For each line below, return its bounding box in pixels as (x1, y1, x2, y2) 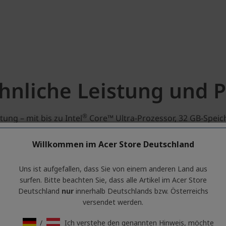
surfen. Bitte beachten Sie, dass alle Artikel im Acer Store (19, 175, 207, 185)
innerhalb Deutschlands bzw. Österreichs (73, 186, 208, 196)
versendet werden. (83, 197, 143, 207)
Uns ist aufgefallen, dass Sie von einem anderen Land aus (19, 164, 207, 174)
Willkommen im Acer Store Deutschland (32, 139, 194, 150)
